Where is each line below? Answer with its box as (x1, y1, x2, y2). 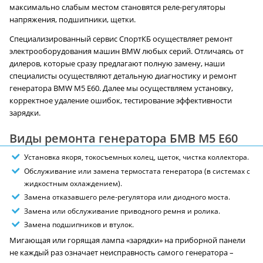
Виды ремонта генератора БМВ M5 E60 (9, 130, 238, 147)
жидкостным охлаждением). (24, 178, 122, 188)
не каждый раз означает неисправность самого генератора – (9, 248, 234, 258)
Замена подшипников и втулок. (24, 220, 134, 230)
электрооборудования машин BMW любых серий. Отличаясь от (9, 46, 244, 57)
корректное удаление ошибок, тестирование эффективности (9, 96, 232, 106)
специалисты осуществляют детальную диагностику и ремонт (9, 71, 237, 82)
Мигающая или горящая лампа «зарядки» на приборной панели (9, 235, 245, 246)
